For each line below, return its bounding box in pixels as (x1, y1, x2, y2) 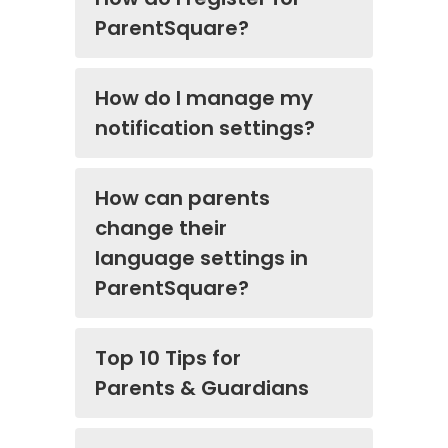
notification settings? (95, 114, 315, 143)
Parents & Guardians (95, 374, 309, 403)
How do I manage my (95, 84, 313, 113)
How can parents (95, 184, 270, 213)
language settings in (95, 244, 308, 273)
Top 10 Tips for (95, 344, 241, 373)
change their (95, 214, 227, 243)
